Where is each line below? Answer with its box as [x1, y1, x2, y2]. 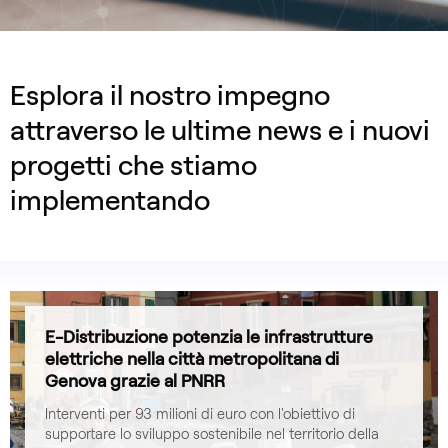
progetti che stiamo [10, 148, 257, 183]
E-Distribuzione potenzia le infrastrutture [45, 326, 373, 348]
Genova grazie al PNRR [45, 370, 225, 392]
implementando [10, 183, 210, 218]
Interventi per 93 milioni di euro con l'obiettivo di [45, 405, 355, 424]
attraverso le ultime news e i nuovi [10, 113, 430, 148]
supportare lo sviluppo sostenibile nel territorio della [45, 425, 379, 444]
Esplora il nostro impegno [10, 78, 330, 113]
